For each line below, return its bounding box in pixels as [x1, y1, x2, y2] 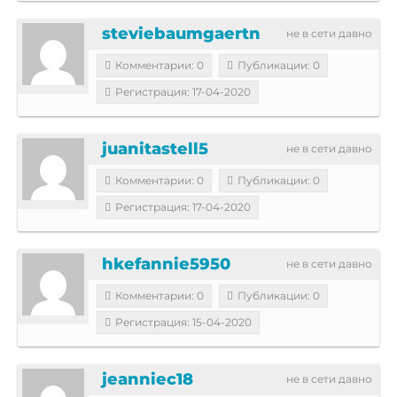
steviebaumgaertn [102, 23, 261, 43]
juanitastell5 [102, 138, 208, 159]
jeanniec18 [102, 369, 193, 389]
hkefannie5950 [102, 253, 230, 274]
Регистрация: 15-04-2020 [115, 315, 252, 329]
